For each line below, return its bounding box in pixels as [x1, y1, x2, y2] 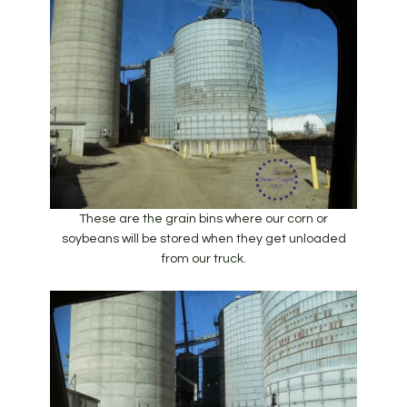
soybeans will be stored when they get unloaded [61, 233, 346, 246]
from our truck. [161, 253, 246, 266]
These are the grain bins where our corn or [79, 213, 328, 226]
